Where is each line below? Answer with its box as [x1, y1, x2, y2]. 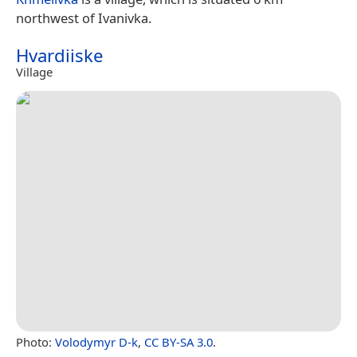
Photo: [16, 334, 55, 351]
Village [16, 64, 53, 80]
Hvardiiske [16, 43, 104, 69]
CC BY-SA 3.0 [144, 334, 213, 351]
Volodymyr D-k [55, 334, 138, 351]
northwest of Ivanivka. [16, 9, 151, 28]
